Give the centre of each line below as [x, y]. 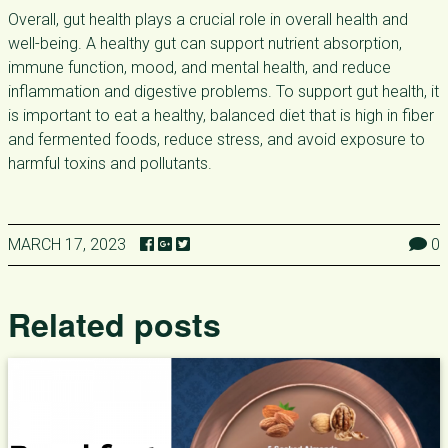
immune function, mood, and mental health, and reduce [199, 67]
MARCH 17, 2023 [67, 244]
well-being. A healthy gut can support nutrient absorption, [205, 43]
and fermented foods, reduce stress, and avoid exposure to [216, 139]
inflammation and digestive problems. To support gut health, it [223, 91]
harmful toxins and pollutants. [110, 163]
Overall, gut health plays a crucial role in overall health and [208, 19]
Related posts [114, 324]
